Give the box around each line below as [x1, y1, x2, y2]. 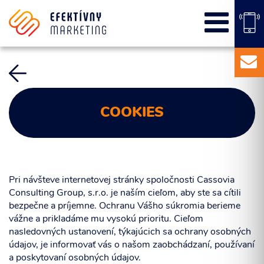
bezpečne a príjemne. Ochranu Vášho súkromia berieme [9, 202, 240, 211]
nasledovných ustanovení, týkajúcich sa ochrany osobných [9, 227, 251, 237]
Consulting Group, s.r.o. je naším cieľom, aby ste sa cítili [9, 189, 241, 198]
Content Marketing [35, 86, 114, 95]
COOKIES [100, 105, 164, 120]
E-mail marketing [35, 65, 109, 74]
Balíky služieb [27, 114, 101, 126]
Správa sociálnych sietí [35, 44, 133, 53]
